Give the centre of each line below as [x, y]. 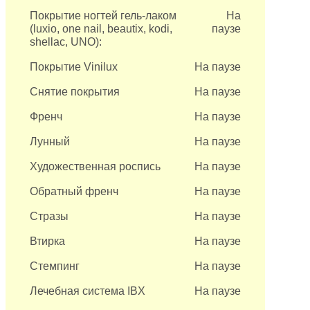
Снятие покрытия [75, 92]
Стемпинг [55, 266]
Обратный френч [74, 191]
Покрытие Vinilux [74, 67]
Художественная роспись [95, 166]
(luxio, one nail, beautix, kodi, [101, 29]
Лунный [50, 142]
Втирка [48, 241]
